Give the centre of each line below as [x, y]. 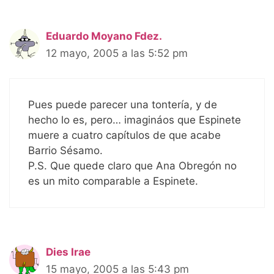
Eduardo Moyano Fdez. [104, 36]
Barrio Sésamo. [65, 150]
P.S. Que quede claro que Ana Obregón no [132, 165]
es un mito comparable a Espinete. [113, 181]
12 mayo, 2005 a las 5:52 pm [117, 54]
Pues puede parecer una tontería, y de [123, 104]
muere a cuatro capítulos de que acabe [124, 135]
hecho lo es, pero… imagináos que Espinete [135, 120]
